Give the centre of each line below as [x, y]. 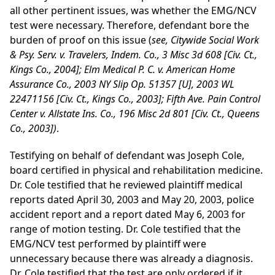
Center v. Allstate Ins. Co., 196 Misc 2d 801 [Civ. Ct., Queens [135, 114]
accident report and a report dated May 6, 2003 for [128, 215]
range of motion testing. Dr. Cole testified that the [125, 229]
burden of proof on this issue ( [81, 40]
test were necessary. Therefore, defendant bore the [130, 25]
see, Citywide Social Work [205, 40]
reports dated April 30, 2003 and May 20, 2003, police [132, 200]
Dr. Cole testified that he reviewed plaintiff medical [126, 185]
